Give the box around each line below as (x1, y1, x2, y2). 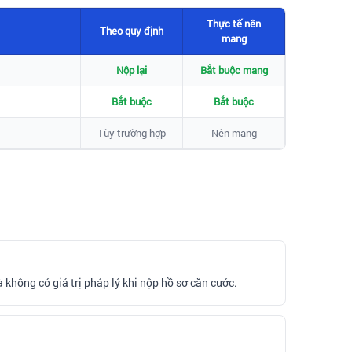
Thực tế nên (207, 16, 261, 31)
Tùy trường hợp (97, 125, 166, 140)
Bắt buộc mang (200, 62, 268, 77)
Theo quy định (100, 23, 163, 38)
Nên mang (211, 125, 257, 140)
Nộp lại (116, 62, 147, 77)
